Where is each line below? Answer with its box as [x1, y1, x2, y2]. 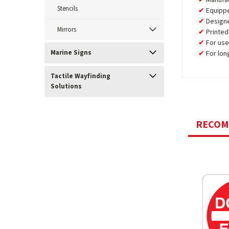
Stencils [57, 4, 78, 13]
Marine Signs [51, 48, 91, 57]
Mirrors [57, 25, 76, 34]
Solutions [51, 82, 82, 91]
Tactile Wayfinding [51, 72, 110, 81]
